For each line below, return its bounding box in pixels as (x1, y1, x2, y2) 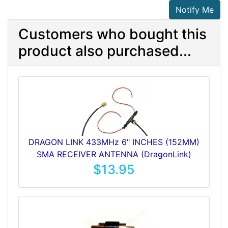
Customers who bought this (18, 25, 207, 43)
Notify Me (176, 5, 214, 15)
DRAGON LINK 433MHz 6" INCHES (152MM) (28, 137, 199, 148)
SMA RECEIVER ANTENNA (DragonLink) (37, 149, 191, 160)
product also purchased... (18, 42, 191, 60)
